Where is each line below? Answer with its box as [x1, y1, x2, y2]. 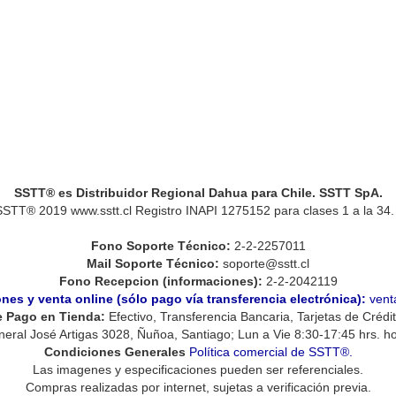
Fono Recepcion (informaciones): [58, 274, 263, 288]
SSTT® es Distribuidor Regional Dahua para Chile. [13, 186, 319, 200]
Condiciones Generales [43, 345, 186, 359]
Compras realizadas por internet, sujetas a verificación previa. [25, 380, 371, 394]
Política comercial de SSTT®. [188, 345, 353, 359]
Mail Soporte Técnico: [87, 256, 219, 270]
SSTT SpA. [318, 186, 383, 200]
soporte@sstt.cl [219, 256, 309, 270]
